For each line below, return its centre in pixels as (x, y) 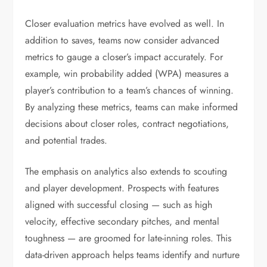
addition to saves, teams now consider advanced (122, 40)
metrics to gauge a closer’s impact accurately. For (124, 57)
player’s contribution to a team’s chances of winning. (130, 90)
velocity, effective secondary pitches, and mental (122, 221)
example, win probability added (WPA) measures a (127, 73)
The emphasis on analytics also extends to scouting (126, 171)
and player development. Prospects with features (122, 188)
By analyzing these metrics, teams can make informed (132, 107)
